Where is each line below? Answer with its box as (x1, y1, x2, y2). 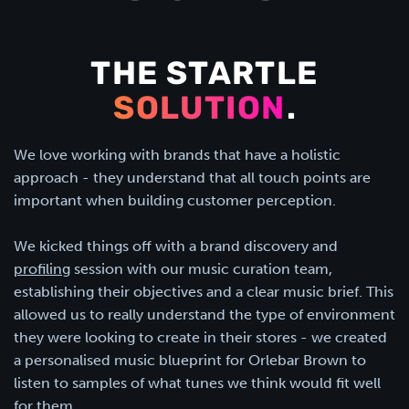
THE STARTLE (90, 60, 319, 93)
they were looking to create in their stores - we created (14, 329, 387, 347)
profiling (14, 260, 70, 278)
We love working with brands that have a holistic (14, 146, 341, 164)
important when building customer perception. (14, 192, 336, 210)
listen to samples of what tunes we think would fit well (14, 374, 381, 393)
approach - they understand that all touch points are (14, 169, 371, 187)
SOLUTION (113, 95, 286, 128)
